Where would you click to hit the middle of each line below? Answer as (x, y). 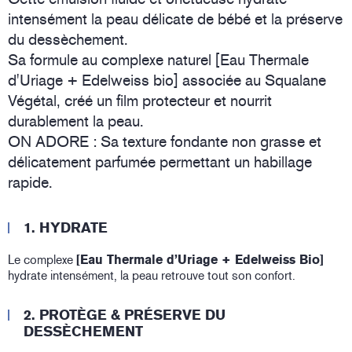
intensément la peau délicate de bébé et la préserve (175, 19)
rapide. (30, 183)
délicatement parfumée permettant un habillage (160, 162)
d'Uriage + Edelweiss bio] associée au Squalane (167, 81)
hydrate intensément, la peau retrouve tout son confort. (152, 276)
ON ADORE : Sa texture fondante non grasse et (165, 142)
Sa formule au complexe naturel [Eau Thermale (158, 60)
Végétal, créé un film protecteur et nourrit (140, 101)
